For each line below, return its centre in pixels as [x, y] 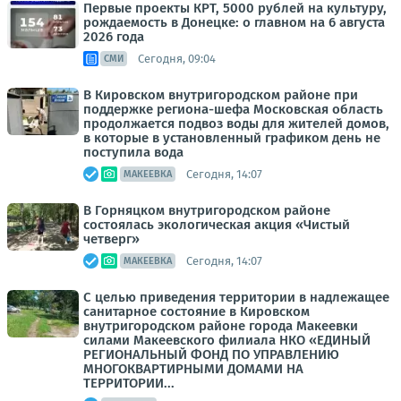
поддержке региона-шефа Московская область [233, 109]
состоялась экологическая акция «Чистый [217, 225]
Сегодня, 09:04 [177, 58]
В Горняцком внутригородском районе [207, 210]
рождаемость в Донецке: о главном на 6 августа [234, 22]
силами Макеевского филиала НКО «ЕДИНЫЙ [227, 340]
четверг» [111, 239]
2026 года [114, 37]
